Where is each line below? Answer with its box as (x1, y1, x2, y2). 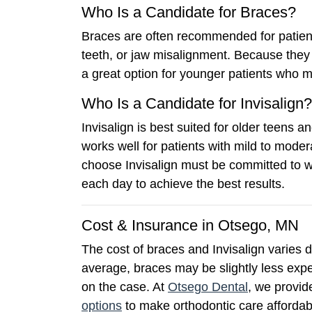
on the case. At (81, 279, 168, 294)
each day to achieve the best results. (81, 176, 285, 191)
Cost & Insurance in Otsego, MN (81, 216, 299, 234)
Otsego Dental (168, 279, 248, 294)
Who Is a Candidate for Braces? (81, 3, 296, 21)
